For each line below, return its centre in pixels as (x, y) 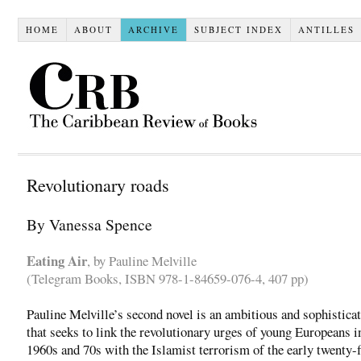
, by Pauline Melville (142, 260)
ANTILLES (326, 29)
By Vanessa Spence (89, 224)
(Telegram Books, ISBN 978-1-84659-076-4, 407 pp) (168, 278)
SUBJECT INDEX (238, 29)
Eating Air (57, 260)
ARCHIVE (153, 29)
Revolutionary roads (98, 185)
